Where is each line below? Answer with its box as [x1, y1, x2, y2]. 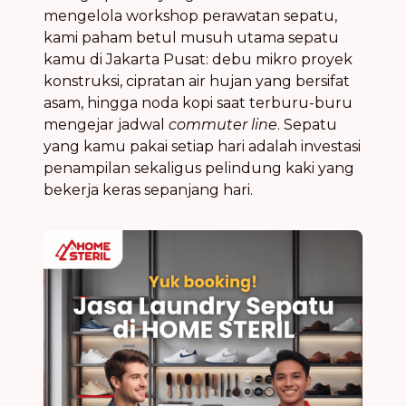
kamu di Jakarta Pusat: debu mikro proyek [43, 50, 353, 68]
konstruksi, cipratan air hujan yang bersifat [43, 72, 350, 90]
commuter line [169, 115, 277, 133]
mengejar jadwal [43, 115, 169, 133]
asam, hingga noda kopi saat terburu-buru [43, 93, 353, 111]
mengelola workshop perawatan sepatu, [43, 6, 337, 24]
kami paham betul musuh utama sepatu [43, 28, 339, 46]
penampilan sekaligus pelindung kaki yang [43, 159, 354, 177]
